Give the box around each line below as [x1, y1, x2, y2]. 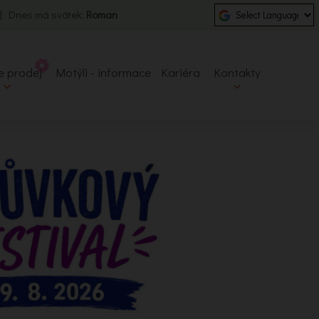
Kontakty [214, 64, 261, 80]
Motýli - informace [56, 64, 151, 80]
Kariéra [161, 64, 200, 80]
